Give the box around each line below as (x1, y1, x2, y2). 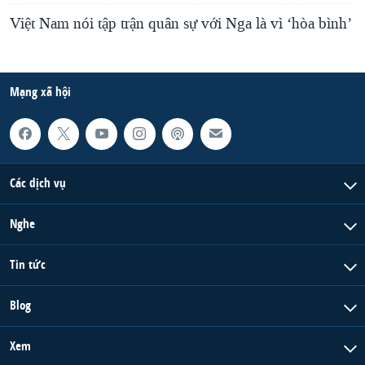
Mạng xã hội (10, 83, 71, 101)
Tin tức (10, 255, 46, 273)
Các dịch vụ (10, 174, 66, 191)
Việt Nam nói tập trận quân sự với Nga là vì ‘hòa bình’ (10, 14, 352, 34)
